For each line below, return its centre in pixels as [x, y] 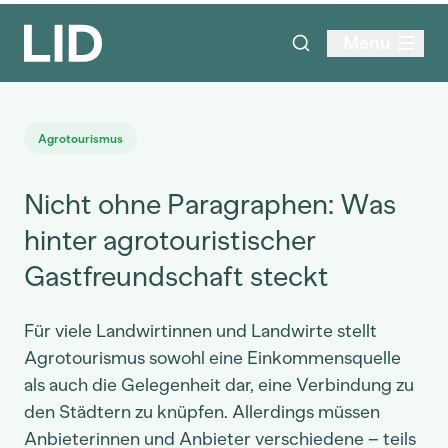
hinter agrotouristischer [170, 240]
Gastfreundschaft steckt [176, 276]
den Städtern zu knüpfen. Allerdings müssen [202, 412]
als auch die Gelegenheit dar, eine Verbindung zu [219, 385]
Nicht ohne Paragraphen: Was [210, 204]
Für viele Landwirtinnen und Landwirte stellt [200, 331]
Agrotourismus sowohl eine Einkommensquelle [212, 358]
